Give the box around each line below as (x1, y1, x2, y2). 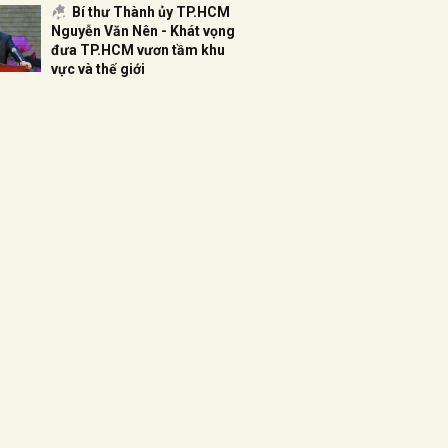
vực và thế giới (51, 61, 145, 77)
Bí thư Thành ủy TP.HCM (72, 4, 230, 20)
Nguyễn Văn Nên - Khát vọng (51, 23, 235, 39)
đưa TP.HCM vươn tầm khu (51, 42, 225, 58)
